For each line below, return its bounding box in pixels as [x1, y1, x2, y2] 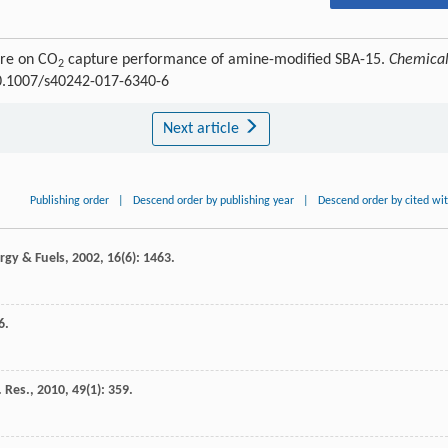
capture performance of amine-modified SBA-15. [64, 52, 389, 69]
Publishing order [30, 195, 110, 208]
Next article [162, 121, 243, 138]
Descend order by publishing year [133, 195, 295, 208]
